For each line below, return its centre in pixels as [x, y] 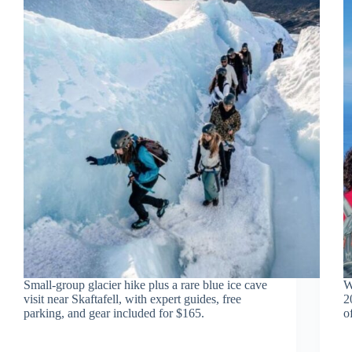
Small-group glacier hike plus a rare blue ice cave [145, 285]
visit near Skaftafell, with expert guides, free [132, 299]
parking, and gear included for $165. [114, 313]
